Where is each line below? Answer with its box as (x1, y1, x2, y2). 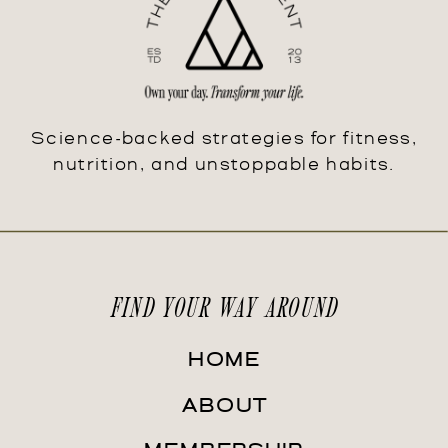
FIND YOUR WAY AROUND (110, 289, 339, 322)
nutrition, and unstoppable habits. (53, 158, 395, 173)
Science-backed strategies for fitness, (30, 132, 418, 147)
